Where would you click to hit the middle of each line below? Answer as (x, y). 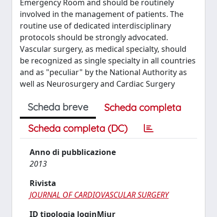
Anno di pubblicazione (73, 152)
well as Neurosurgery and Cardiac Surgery (97, 84)
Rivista (43, 183)
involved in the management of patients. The (102, 14)
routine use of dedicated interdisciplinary (95, 26)
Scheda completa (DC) (78, 128)
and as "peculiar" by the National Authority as (103, 72)
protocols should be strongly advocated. (94, 37)
